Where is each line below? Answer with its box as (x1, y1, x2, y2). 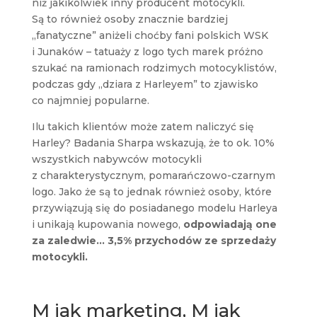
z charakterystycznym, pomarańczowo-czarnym (31, 168, 275, 182)
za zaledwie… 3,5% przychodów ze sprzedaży (31, 234, 276, 247)
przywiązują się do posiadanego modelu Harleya (31, 201, 277, 214)
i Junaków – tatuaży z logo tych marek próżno (31, 45, 263, 58)
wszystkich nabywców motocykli (31, 152, 202, 166)
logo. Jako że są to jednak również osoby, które (31, 185, 272, 198)
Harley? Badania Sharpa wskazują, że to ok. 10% (31, 136, 275, 149)
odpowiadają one (183, 217, 277, 231)
